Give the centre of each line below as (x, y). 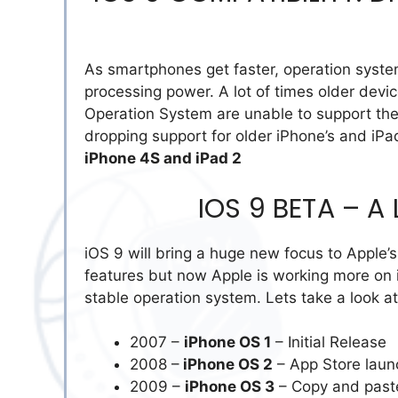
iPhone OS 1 (227, 342)
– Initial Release (329, 342)
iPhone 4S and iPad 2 (163, 159)
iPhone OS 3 (230, 387)
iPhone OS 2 (226, 365)
